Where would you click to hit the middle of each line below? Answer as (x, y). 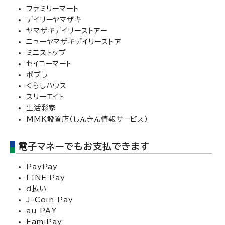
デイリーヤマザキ (54, 20)
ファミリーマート (53, 9)
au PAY (42, 211)
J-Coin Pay (50, 200)
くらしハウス (47, 86)
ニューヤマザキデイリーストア (74, 42)
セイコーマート (49, 64)
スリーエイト (46, 97)
